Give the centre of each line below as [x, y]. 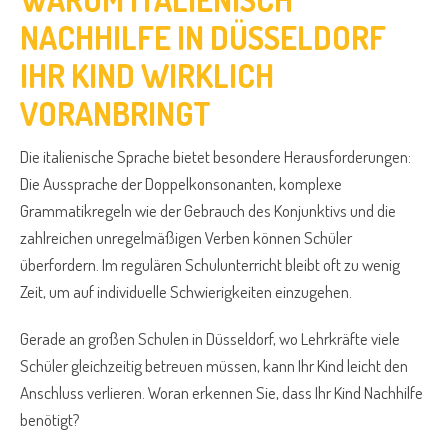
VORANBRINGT [115, 114]
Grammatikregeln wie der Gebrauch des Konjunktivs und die [208, 211]
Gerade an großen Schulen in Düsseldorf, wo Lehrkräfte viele [210, 339]
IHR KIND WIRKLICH [147, 76]
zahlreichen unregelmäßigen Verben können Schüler [186, 238]
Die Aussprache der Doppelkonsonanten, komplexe [181, 184]
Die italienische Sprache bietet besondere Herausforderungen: [215, 157]
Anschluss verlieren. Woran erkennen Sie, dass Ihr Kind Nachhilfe [221, 393]
